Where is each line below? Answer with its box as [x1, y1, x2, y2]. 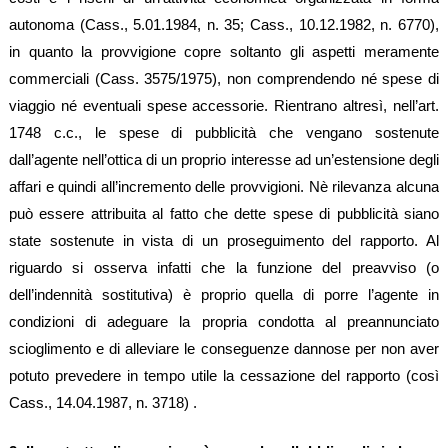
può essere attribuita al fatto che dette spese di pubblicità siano [8, 204, 440, 222]
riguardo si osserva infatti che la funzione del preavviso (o [8, 258, 440, 276]
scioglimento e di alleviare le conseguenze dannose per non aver [8, 339, 440, 357]
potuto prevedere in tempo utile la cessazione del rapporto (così [8, 366, 440, 384]
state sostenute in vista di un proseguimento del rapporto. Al [8, 231, 440, 249]
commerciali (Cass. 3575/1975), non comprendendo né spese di [8, 69, 440, 87]
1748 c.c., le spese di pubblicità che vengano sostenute [8, 123, 440, 141]
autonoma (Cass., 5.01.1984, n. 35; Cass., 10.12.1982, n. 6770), [8, 15, 440, 33]
